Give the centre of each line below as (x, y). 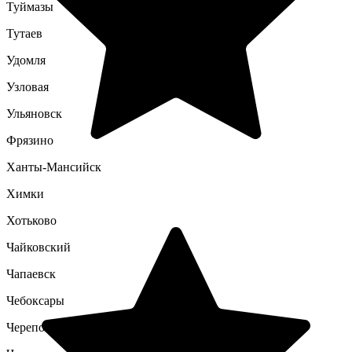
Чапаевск (31, 274)
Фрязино (30, 140)
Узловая (27, 87)
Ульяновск (34, 114)
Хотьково (31, 220)
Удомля (26, 60)
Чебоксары (35, 301)
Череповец (35, 327)
